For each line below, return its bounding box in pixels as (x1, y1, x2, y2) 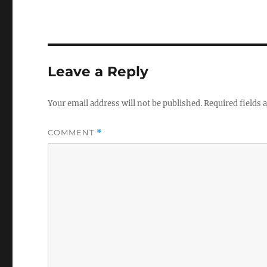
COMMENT (48, 128, 97, 138)
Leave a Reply (48, 63, 149, 80)
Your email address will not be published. (48, 98, 203, 109)
